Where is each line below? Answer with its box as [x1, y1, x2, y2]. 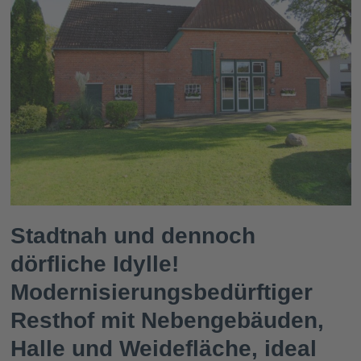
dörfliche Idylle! [10, 251, 179, 276]
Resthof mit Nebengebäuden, [10, 307, 324, 333]
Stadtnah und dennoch [10, 222, 255, 248]
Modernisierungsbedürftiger [10, 279, 313, 305]
